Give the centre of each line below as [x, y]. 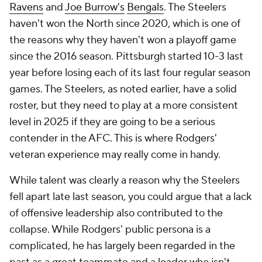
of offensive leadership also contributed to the [116, 213]
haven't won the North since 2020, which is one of [125, 24]
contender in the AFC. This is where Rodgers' [113, 138]
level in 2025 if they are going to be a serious [112, 122]
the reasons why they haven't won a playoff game [123, 40]
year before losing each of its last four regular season [130, 73]
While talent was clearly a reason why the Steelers [125, 180]
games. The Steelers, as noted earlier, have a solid [123, 89]
